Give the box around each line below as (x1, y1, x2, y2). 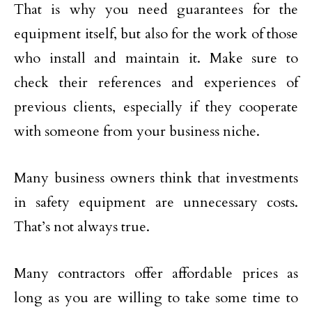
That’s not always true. (14, 217, 150, 237)
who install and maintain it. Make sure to (14, 49, 298, 68)
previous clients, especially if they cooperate (14, 97, 298, 117)
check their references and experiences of (14, 73, 298, 93)
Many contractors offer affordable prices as (14, 264, 298, 283)
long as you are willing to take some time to (14, 288, 298, 308)
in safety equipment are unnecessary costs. (14, 193, 298, 212)
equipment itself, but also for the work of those (14, 24, 298, 44)
